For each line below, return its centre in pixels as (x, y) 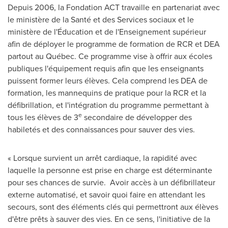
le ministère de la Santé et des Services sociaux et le (101, 19)
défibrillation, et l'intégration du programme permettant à (108, 105)
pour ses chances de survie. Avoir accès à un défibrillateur (111, 182)
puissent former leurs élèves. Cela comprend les (94, 80)
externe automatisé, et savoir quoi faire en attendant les (106, 194)
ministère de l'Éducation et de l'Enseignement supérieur (107, 31)
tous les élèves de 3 (43, 117)
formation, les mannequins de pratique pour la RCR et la (107, 92)
